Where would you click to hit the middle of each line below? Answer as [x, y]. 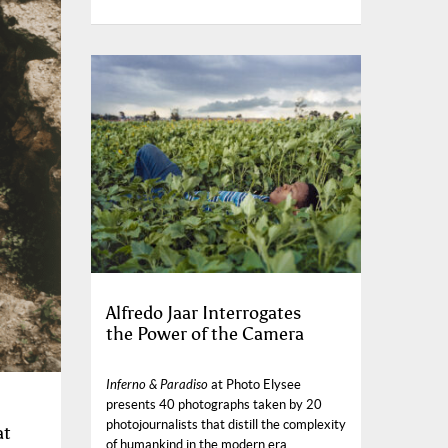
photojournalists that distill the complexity [226, 424]
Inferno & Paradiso [157, 384]
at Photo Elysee [254, 384]
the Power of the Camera [205, 333]
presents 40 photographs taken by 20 [214, 404]
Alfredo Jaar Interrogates [203, 312]
